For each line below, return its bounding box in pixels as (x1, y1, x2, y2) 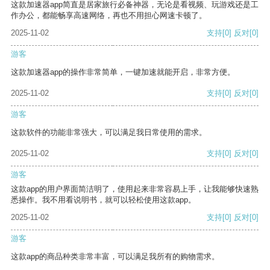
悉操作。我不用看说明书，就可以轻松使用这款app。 (11, 195, 196, 205)
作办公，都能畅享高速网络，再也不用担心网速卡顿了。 (11, 11, 207, 20)
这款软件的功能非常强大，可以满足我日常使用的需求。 (11, 128, 207, 137)
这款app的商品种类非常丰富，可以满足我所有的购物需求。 (11, 252, 219, 262)
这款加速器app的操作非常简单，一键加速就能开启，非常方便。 (11, 67, 235, 77)
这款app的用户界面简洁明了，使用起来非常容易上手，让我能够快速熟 (11, 184, 259, 194)
